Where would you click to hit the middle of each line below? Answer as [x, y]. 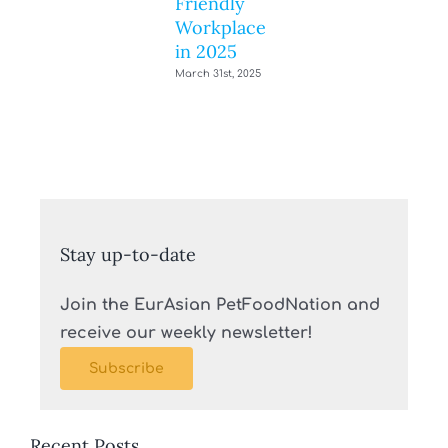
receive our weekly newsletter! [186, 333]
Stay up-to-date [128, 255]
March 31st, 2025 [218, 74]
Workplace [221, 27]
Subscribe [126, 369]
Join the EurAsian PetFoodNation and [220, 305]
